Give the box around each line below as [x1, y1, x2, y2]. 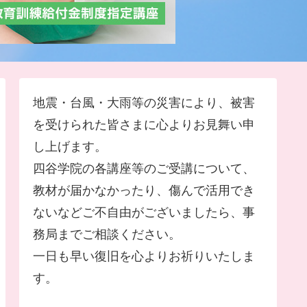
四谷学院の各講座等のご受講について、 [33, 162, 255, 175]
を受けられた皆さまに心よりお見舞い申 [33, 118, 255, 132]
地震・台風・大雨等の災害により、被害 [33, 96, 255, 110]
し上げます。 [33, 140, 107, 153]
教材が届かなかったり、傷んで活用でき [33, 184, 255, 197]
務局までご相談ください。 [33, 228, 181, 241]
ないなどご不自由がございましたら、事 [33, 206, 255, 219]
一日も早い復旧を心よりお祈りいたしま [33, 249, 255, 263]
